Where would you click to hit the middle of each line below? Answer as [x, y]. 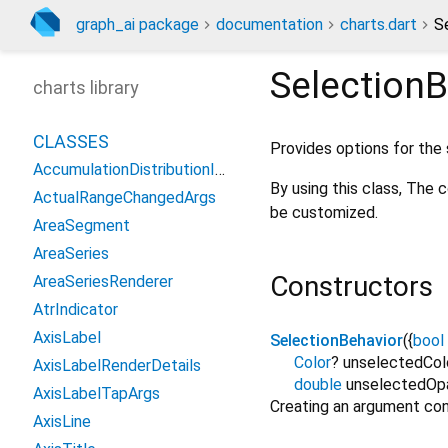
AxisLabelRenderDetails [117, 365]
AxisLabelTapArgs [96, 393]
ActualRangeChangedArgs [124, 197]
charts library [86, 87]
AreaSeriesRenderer [103, 281]
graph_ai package [137, 24]
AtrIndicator [75, 309]
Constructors [351, 286]
